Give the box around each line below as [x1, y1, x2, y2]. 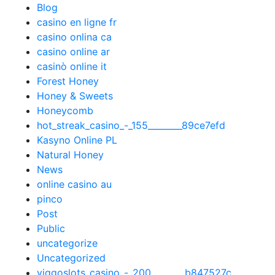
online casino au [37, 178, 112, 190]
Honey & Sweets [37, 90, 113, 102]
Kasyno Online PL [37, 134, 117, 146]
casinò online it [37, 60, 107, 72]
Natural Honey [37, 149, 104, 161]
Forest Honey [37, 75, 99, 87]
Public [37, 222, 65, 234]
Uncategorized [37, 252, 106, 264]
